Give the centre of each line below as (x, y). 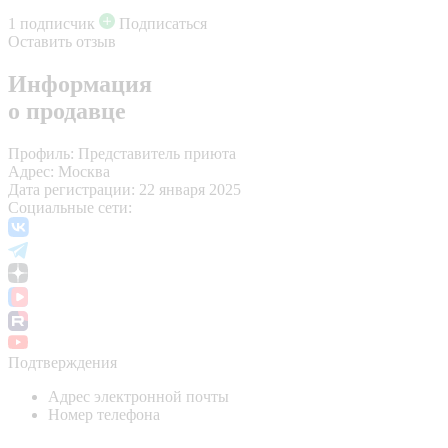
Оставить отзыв (62, 41)
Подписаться (161, 23)
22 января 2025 (190, 189)
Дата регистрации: (71, 189)
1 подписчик (51, 23)
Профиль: (41, 153)
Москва (84, 171)
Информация (80, 83)
